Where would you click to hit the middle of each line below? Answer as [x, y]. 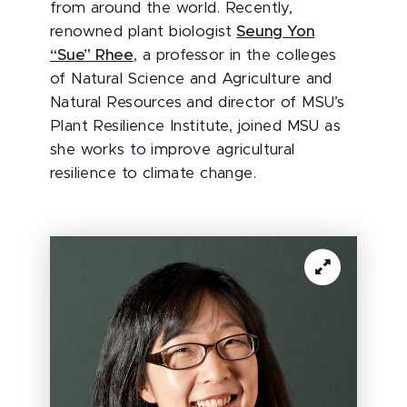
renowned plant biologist [144, 32]
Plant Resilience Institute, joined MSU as [196, 127]
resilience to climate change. [154, 174]
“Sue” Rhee [92, 56]
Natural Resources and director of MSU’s [198, 103]
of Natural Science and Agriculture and [191, 79]
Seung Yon [276, 32]
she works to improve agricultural [173, 150]
